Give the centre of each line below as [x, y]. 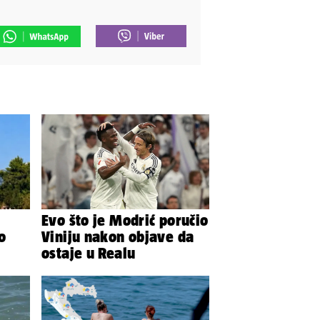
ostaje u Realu [89, 252]
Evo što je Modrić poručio [125, 220]
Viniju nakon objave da [118, 236]
